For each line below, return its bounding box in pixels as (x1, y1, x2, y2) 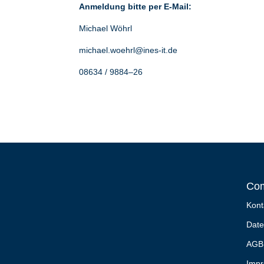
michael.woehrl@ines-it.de (79, 45, 178, 55)
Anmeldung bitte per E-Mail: (79, 2, 192, 11)
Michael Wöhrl (79, 24, 133, 33)
